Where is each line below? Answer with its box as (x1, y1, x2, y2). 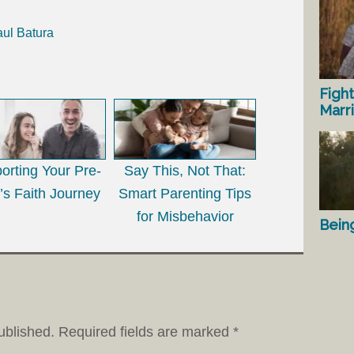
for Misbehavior (136, 208, 234, 224)
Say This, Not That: (124, 162, 246, 179)
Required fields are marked (58, 323, 233, 340)
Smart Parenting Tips (119, 185, 251, 201)
